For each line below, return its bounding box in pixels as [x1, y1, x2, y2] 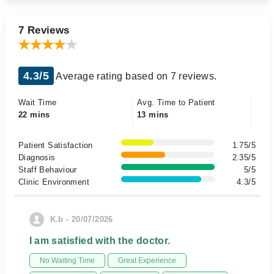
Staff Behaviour [18, 165, 77, 174]
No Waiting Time [39, 256, 95, 265]
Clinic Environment [18, 177, 90, 187]
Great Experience [117, 256, 176, 265]
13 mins [137, 110, 169, 119]
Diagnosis [18, 153, 56, 162]
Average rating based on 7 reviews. [53, 71, 217, 81]
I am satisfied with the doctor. [29, 235, 171, 246]
